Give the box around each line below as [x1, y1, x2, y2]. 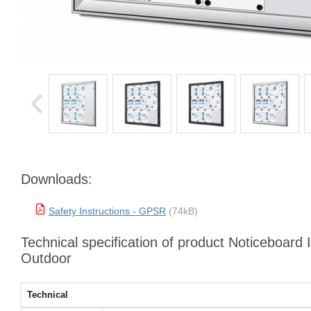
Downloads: [21, 171, 92, 187]
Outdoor [21, 251, 72, 266]
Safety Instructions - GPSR [49, 205, 166, 217]
